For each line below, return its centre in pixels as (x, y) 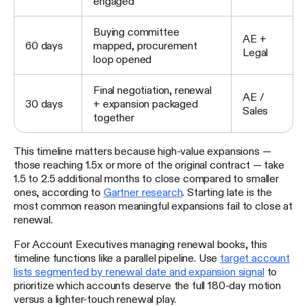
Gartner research (143, 192)
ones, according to (59, 192)
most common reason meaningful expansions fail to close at (153, 206)
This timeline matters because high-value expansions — (143, 151)
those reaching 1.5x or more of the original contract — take (149, 165)
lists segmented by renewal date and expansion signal (139, 272)
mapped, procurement (145, 46)
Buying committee (136, 32)
